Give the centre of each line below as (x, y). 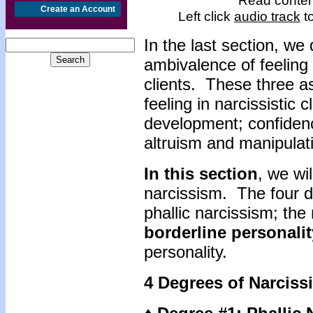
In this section (201, 174)
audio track (267, 16)
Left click (206, 16)
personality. (185, 252)
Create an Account (78, 9)
